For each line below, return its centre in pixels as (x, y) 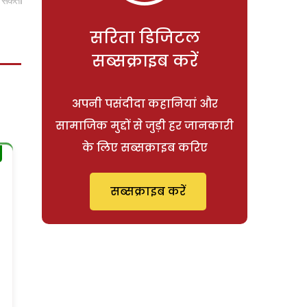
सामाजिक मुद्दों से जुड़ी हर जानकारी (145, 125)
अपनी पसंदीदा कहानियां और (145, 103)
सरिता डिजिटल (145, 37)
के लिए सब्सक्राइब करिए (145, 147)
